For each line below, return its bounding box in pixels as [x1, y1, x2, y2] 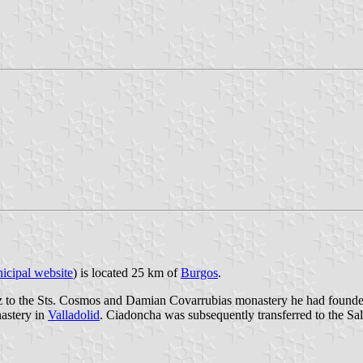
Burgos [181, 265, 218, 280]
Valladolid [48, 307, 100, 322]
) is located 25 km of [73, 265, 181, 280]
